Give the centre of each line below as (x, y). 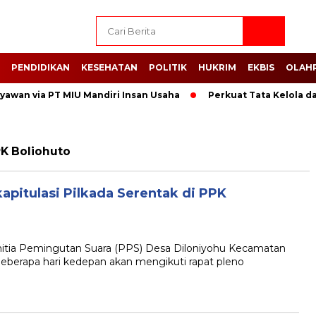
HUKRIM (217, 67)
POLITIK (168, 67)
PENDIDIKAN (41, 67)
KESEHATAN (109, 67)
